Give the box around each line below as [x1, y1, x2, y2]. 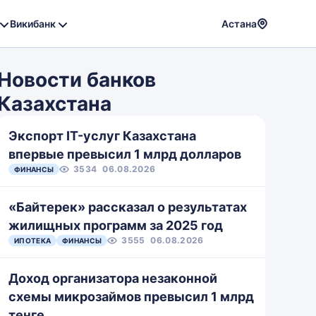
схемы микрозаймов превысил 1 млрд [8, 289, 254, 304]
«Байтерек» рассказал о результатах [8, 200, 247, 214]
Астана [221, 18, 257, 30]
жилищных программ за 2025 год [8, 218, 223, 233]
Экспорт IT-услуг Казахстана [8, 128, 196, 143]
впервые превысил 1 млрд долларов [8, 147, 241, 162]
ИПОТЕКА [14, 236, 51, 245]
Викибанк [10, 17, 56, 30]
